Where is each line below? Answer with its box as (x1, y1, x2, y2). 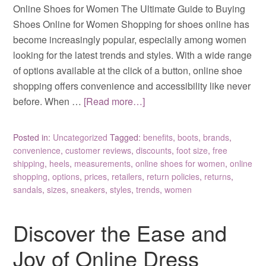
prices (84, 170, 107, 182)
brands (203, 131, 230, 143)
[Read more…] (84, 94, 145, 108)
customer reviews (65, 144, 132, 156)
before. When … (13, 94, 84, 108)
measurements (74, 157, 131, 169)
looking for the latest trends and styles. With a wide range (13, 47, 252, 62)
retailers (112, 170, 142, 182)
